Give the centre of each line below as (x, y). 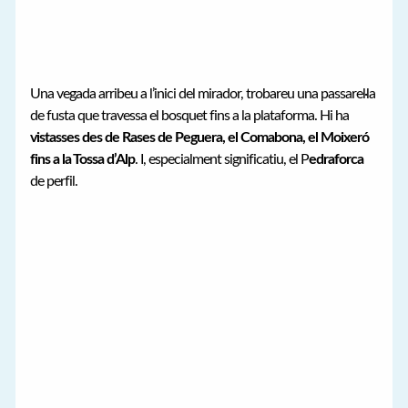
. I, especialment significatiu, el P (222, 160)
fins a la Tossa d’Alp (83, 160)
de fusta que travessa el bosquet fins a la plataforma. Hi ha (190, 116)
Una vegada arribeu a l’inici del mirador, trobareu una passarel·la (203, 94)
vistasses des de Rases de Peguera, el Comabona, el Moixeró (200, 138)
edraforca (337, 160)
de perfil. (54, 182)
